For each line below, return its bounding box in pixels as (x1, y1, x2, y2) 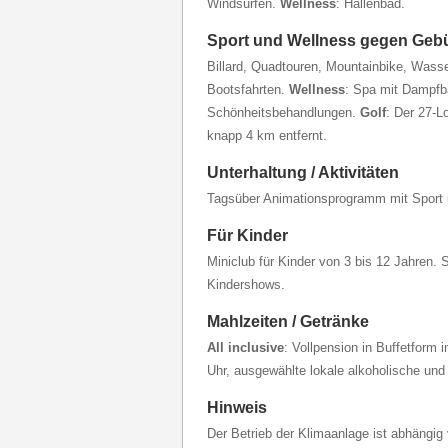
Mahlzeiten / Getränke (207, 313, 369, 330)
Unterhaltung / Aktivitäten (207, 164, 399, 181)
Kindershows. (207, 277, 285, 292)
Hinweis (207, 399, 267, 416)
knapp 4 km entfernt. (207, 128, 327, 143)
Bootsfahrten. (207, 82, 289, 97)
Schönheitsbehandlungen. (207, 105, 360, 120)
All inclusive (207, 340, 284, 355)
